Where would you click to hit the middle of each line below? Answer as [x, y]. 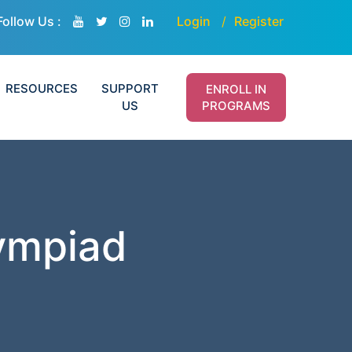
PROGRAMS [236, 106]
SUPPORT [130, 88]
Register [259, 21]
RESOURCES [42, 88]
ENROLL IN [236, 89]
